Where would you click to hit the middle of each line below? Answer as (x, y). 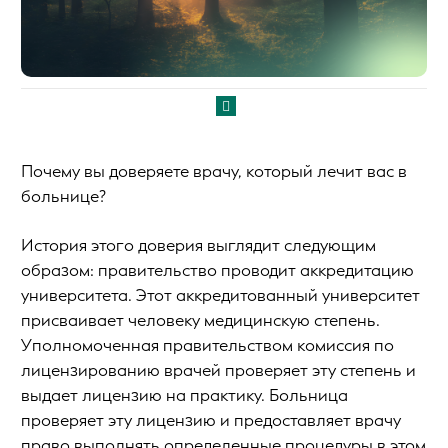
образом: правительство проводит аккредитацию (217, 270)
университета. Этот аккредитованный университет (220, 295)
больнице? (63, 196)
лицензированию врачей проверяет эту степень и (218, 370)
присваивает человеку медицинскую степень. (200, 320)
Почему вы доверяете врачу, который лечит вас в (214, 171)
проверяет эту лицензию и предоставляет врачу (211, 420)
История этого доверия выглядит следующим (198, 245)
